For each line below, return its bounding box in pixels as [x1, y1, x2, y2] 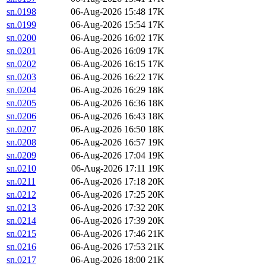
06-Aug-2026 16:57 [71, 137, 145, 148]
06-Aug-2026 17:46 [71, 229, 145, 239]
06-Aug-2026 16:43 [71, 111, 145, 122]
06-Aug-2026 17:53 [71, 242, 145, 252]
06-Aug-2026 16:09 [71, 46, 145, 56]
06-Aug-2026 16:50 [71, 124, 145, 135]
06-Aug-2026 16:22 [71, 72, 145, 83]
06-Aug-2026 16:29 [71, 85, 145, 96]
